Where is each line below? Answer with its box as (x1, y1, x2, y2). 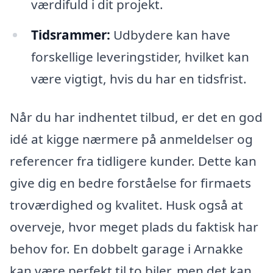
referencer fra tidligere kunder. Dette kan (10, 152, 257, 170)
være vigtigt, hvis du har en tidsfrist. (30, 69, 247, 87)
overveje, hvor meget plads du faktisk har (10, 218, 258, 236)
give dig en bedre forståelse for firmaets (10, 174, 251, 192)
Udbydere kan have (110, 26, 230, 43)
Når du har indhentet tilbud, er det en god (10, 108, 263, 126)
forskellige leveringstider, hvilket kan (30, 48, 249, 65)
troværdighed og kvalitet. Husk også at (10, 196, 243, 214)
